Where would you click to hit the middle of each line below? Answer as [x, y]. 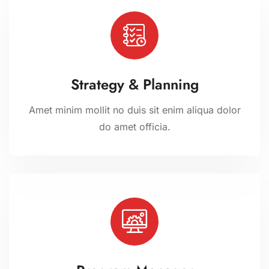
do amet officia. [134, 126]
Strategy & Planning [134, 84]
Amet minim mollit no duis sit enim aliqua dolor [134, 110]
